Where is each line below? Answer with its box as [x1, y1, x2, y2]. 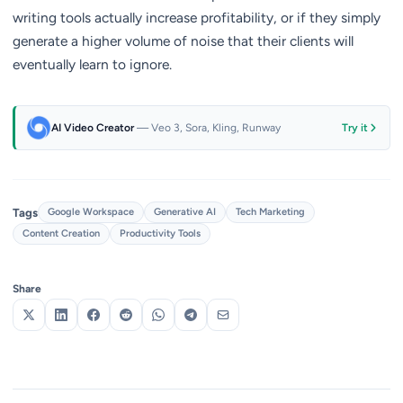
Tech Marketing [236, 206, 305, 218]
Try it [342, 121, 368, 134]
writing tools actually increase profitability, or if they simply [13, 9, 381, 26]
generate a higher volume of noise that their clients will [13, 32, 354, 49]
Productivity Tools [120, 228, 201, 239]
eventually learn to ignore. [13, 56, 172, 73]
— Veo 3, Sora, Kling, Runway [137, 121, 281, 134]
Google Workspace [48, 206, 134, 218]
